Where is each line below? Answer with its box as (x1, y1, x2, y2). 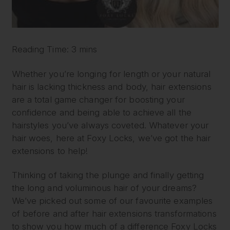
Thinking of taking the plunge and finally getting (11, 170, 204, 181)
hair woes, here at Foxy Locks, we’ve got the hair (11, 132, 211, 143)
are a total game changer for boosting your (11, 94, 185, 105)
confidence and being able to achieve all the (11, 107, 191, 118)
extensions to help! (11, 145, 88, 156)
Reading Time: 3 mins (11, 44, 98, 55)
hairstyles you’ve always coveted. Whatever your (11, 120, 209, 130)
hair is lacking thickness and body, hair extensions (11, 81, 212, 92)
